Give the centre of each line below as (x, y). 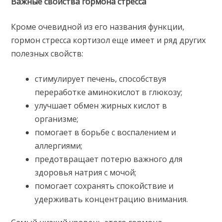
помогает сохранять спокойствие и (104, 186)
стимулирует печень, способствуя (101, 79)
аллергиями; (59, 146)
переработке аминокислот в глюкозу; (109, 92)
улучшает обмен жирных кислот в (101, 106)
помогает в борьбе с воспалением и (106, 133)
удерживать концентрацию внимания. (111, 199)
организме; (57, 119)
